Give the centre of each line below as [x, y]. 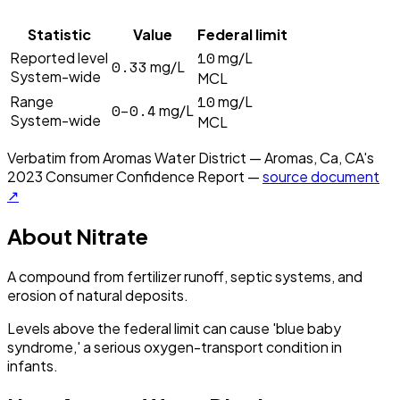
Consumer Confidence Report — [151, 176]
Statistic [59, 34]
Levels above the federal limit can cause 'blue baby [174, 328]
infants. [33, 365]
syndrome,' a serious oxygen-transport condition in [175, 346]
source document [321, 176]
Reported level [59, 57]
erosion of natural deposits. [98, 295]
